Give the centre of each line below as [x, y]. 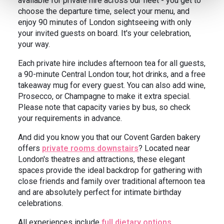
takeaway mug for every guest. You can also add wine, [112, 85]
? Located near [164, 148]
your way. [34, 44]
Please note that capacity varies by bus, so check [104, 107]
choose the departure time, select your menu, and [104, 11]
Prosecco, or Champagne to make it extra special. [104, 96]
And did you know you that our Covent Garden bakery [109, 137]
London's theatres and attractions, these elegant [101, 159]
